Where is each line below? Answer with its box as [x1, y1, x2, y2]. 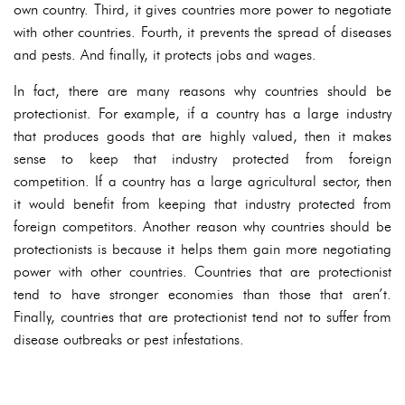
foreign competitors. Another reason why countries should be [14, 218, 391, 235]
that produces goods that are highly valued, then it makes [14, 127, 391, 145]
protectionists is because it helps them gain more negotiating [14, 240, 391, 258]
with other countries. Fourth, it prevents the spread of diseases [14, 24, 391, 41]
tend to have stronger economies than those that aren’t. [14, 286, 391, 303]
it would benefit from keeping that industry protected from [14, 195, 391, 212]
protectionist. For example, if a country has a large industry [14, 105, 391, 122]
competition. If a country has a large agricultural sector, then [14, 173, 391, 190]
